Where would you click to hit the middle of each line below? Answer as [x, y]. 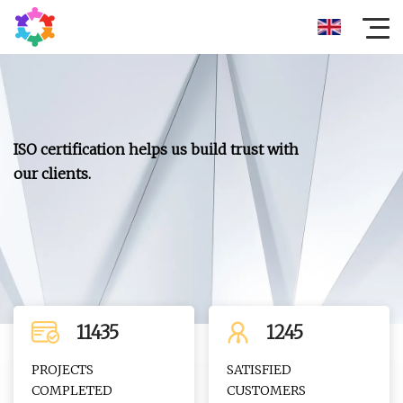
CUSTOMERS [267, 390]
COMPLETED [72, 390]
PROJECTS [63, 370]
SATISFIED [260, 370]
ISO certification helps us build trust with [156, 149]
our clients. [52, 174]
